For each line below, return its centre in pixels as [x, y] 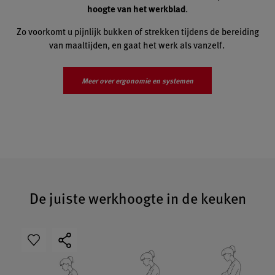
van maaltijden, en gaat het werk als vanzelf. [137, 45]
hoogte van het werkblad [136, 9]
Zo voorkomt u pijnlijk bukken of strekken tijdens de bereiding [137, 31]
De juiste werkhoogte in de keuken [137, 198]
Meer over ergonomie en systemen [137, 81]
